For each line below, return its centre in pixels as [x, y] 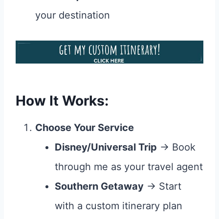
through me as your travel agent [129, 166]
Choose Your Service [85, 127]
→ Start [163, 186]
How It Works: [62, 100]
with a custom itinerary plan [119, 206]
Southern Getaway [99, 186]
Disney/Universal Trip [106, 147]
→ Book [176, 147]
